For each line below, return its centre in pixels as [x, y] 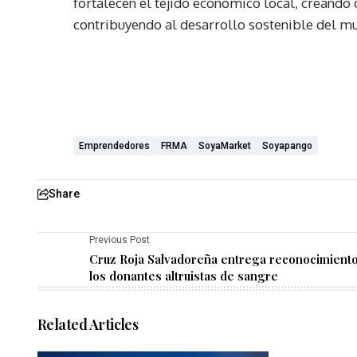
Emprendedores [114, 146]
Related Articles [88, 325]
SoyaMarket [225, 146]
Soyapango [287, 146]
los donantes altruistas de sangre [184, 276]
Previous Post [120, 240]
